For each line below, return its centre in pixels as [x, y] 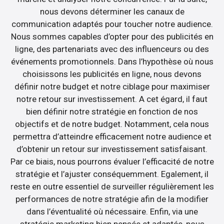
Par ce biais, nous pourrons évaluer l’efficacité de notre [112, 162]
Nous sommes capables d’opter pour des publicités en [112, 37]
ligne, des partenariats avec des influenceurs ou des [112, 49]
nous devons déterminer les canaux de [112, 12]
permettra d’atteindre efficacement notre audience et [112, 137]
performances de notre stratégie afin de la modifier [112, 199]
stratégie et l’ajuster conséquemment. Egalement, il [112, 174]
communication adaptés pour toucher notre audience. [112, 24]
